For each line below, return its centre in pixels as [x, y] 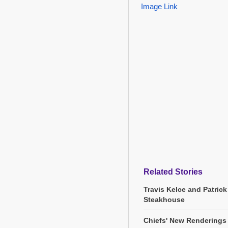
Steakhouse [164, 200]
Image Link [159, 7]
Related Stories [173, 172]
